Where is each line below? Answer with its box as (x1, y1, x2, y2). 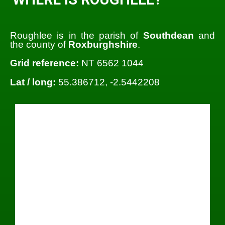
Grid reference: (10, 58, 79, 69)
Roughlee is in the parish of (10, 30, 143, 41)
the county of (10, 39, 68, 50)
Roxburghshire (68, 39, 138, 50)
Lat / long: (10, 76, 56, 87)
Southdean (143, 30, 194, 41)
